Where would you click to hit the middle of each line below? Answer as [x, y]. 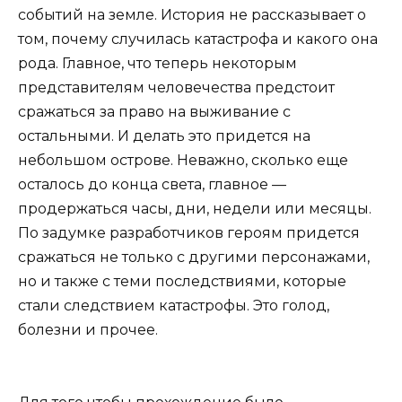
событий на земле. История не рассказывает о [192, 14]
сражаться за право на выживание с [154, 111]
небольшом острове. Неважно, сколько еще [183, 160]
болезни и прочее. [88, 329]
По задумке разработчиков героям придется [189, 232]
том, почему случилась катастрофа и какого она [198, 39]
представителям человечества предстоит [176, 87]
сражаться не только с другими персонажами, [194, 257]
